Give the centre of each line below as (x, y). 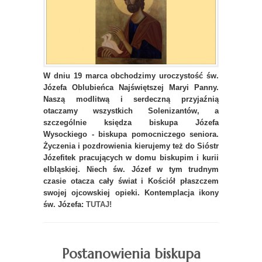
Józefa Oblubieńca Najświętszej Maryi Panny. (131, 88)
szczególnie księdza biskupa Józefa (131, 123)
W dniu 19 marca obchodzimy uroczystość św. (131, 76)
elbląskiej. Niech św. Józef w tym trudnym (131, 170)
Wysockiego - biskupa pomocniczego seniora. (131, 135)
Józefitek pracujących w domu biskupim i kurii (131, 158)
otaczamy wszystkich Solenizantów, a (131, 111)
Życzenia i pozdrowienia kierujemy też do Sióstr (131, 146)
